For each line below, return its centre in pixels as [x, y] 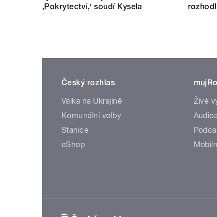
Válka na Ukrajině [92, 101]
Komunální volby [92, 115]
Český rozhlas [88, 82]
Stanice [75, 130]
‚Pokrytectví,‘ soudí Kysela [92, 6]
